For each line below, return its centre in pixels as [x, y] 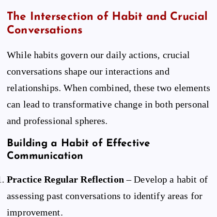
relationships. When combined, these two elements [108, 88]
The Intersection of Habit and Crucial [108, 17]
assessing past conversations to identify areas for [105, 196]
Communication [45, 156]
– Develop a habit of [166, 179]
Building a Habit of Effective [79, 143]
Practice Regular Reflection [65, 179]
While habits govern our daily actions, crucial [99, 55]
